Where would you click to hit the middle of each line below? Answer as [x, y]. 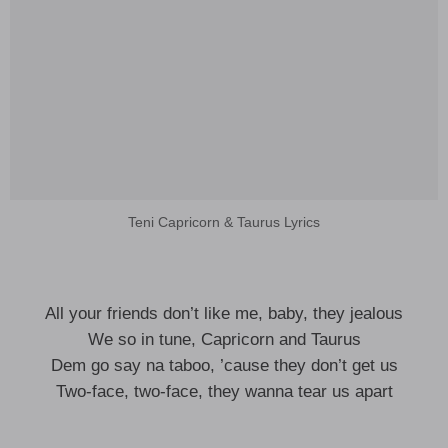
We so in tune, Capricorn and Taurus [224, 339]
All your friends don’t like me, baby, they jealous [224, 313]
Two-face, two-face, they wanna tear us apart [224, 391]
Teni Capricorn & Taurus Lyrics [224, 222]
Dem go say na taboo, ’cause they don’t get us [224, 365]
